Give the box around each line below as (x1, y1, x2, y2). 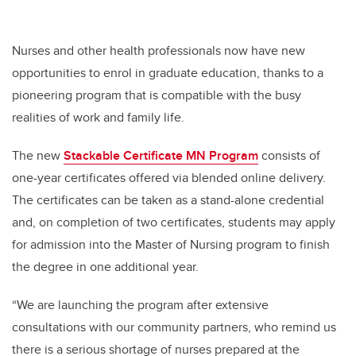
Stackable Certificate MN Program (64, 146, 258, 165)
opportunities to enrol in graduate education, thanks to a (12, 64, 323, 83)
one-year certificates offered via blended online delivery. (12, 168, 326, 188)
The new (12, 146, 64, 165)
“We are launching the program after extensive (12, 296, 269, 315)
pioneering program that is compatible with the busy (12, 86, 301, 105)
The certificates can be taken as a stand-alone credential (12, 191, 324, 210)
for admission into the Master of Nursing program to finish (12, 235, 330, 254)
